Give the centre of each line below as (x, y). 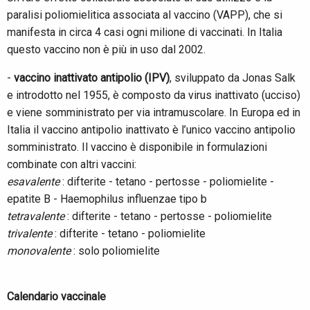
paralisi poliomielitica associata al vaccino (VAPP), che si (145, 15)
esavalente (35, 182)
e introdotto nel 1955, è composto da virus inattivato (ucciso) (154, 95)
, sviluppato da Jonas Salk (232, 78)
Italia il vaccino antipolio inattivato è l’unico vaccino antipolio (151, 130)
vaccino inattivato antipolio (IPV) (92, 78)
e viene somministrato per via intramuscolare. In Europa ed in (154, 113)
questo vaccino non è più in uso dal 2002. (108, 50)
